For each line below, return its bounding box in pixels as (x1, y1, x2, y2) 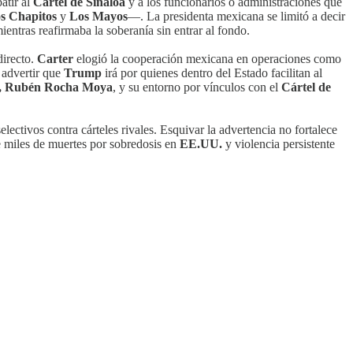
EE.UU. (180, 136, 225, 150)
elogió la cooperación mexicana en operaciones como (76, 51, 341, 65)
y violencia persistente (225, 136, 335, 150)
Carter (37, 51, 76, 65)
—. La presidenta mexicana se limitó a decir (128, 9, 345, 23)
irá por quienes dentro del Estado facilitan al (102, 65, 322, 80)
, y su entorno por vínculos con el (113, 80, 281, 94)
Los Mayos (69, 9, 128, 23)
